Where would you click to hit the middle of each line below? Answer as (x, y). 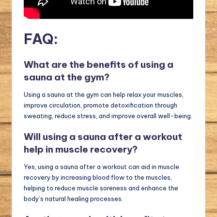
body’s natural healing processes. (73, 199)
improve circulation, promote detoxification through (101, 105)
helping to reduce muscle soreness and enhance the (101, 188)
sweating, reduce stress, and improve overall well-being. (108, 116)
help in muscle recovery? (81, 149)
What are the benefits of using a (99, 64)
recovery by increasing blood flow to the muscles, (98, 178)
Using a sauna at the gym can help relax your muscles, (104, 94)
